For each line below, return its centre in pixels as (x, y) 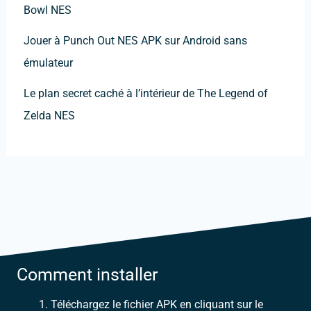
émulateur (48, 63)
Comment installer (87, 275)
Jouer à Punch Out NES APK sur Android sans (135, 41)
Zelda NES (49, 116)
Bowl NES (47, 10)
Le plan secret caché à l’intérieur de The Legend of (145, 94)
